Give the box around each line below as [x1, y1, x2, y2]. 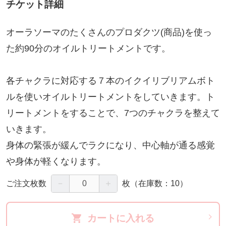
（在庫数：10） [130, 179, 188, 188]
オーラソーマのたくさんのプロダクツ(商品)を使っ [6, 27, 212, 38]
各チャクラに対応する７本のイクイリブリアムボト [6, 76, 215, 86]
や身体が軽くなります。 [6, 156, 106, 167]
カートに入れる [87, 212, 154, 223]
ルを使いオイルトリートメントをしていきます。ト [6, 92, 215, 102]
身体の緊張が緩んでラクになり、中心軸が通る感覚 [6, 140, 215, 151]
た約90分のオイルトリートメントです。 [6, 43, 171, 54]
